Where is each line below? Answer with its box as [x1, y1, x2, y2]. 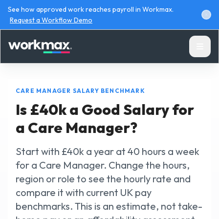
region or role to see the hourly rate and [16, 173, 191, 185]
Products [127, 124, 164, 135]
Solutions [127, 153, 164, 165]
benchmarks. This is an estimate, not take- [16, 200, 202, 212]
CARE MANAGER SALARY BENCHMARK [16, 87, 145, 94]
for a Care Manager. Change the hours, [16, 159, 190, 171]
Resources [127, 183, 169, 195]
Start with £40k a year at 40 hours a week [16, 145, 199, 157]
